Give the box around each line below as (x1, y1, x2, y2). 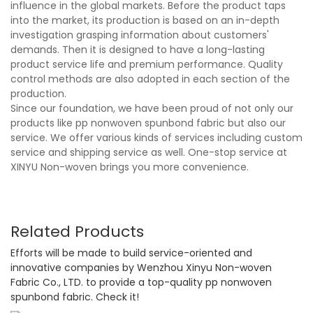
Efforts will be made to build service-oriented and (10, 246, 252, 261)
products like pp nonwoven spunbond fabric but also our (10, 115, 286, 130)
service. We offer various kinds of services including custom (10, 130, 303, 145)
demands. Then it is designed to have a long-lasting (10, 42, 265, 57)
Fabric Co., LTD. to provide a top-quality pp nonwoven (10, 275, 272, 290)
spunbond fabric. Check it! (10, 290, 139, 305)
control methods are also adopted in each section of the (10, 71, 290, 86)
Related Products (10, 220, 144, 242)
